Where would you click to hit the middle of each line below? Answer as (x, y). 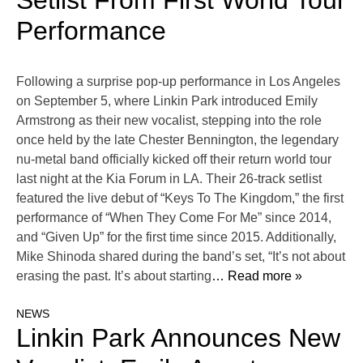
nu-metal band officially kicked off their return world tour (174, 160)
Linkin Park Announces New (178, 338)
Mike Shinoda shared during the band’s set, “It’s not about (181, 257)
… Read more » (257, 276)
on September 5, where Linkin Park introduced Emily (167, 101)
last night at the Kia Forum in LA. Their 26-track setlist (169, 179)
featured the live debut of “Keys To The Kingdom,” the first (180, 199)
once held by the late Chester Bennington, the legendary (177, 140)
